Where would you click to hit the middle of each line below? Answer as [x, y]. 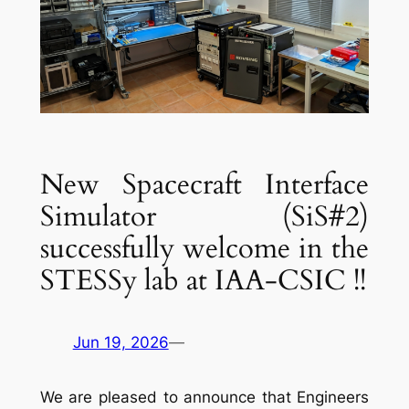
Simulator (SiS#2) [204, 216]
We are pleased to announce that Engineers [204, 397]
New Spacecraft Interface [204, 184]
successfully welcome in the [204, 248]
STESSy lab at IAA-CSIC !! [203, 280]
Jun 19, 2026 [121, 343]
